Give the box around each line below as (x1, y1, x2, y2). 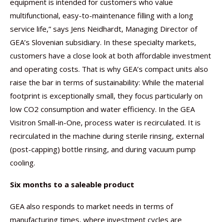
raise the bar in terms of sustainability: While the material (10, 77, 204, 87)
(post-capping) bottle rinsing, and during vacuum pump (10, 144, 196, 154)
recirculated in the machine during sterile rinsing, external (10, 131, 204, 141)
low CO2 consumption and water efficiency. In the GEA (10, 104, 195, 114)
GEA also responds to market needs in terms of (10, 201, 173, 211)
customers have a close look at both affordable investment (10, 51, 211, 60)
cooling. (10, 158, 37, 167)
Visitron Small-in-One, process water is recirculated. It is (10, 117, 201, 127)
